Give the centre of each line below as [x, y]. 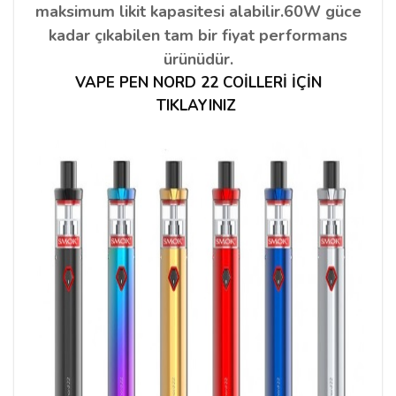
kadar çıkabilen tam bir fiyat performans [198, 35]
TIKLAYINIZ [196, 105]
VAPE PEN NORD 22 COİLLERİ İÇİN [198, 82]
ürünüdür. [198, 59]
